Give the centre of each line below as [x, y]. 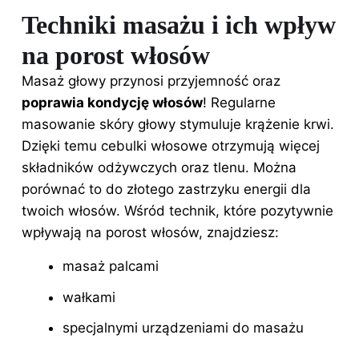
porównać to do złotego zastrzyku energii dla [166, 190]
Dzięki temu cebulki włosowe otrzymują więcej [171, 146]
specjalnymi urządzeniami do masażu [183, 328]
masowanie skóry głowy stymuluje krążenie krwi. [178, 125]
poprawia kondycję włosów [112, 103]
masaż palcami [111, 266]
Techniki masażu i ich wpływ [179, 25]
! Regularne [239, 103]
